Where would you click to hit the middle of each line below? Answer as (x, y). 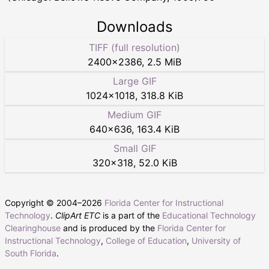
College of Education (146, 241)
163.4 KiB (158, 129)
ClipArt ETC (78, 216)
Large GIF (134, 81)
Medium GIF (134, 115)
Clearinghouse (33, 228)
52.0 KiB (158, 163)
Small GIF (134, 149)
